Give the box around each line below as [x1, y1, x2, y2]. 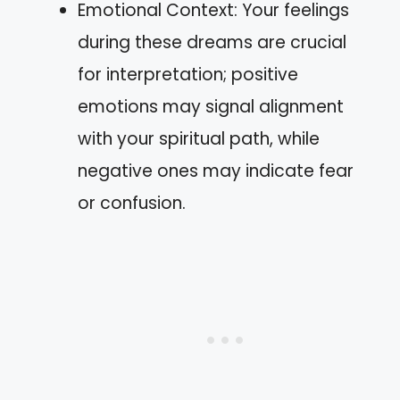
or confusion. [78, 190, 186, 215]
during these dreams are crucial [78, 29, 346, 54]
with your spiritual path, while [78, 126, 320, 151]
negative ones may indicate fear [78, 158, 354, 183]
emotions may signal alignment [78, 94, 344, 119]
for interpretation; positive [78, 62, 298, 87]
